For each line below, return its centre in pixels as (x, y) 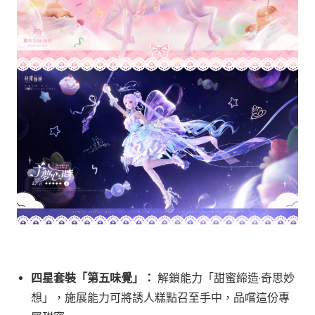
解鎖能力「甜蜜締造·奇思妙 (225, 278)
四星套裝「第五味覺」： (93, 278)
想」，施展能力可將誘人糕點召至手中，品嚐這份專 (160, 297)
